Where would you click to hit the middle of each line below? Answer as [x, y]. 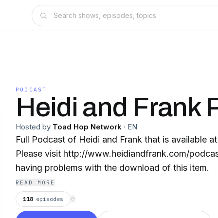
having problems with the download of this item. [112, 168]
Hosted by [33, 127]
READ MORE [35, 182]
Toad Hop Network [87, 127]
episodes [50, 199]
